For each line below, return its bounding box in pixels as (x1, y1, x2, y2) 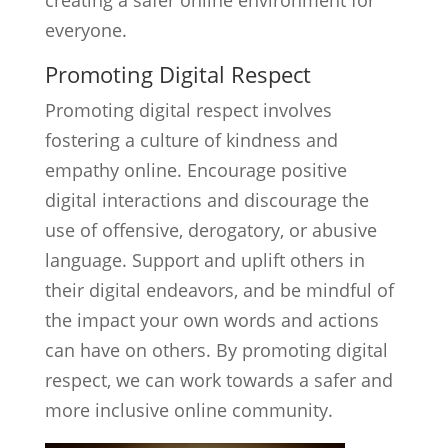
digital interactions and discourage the (44, 188, 369, 212)
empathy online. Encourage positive (44, 158, 347, 182)
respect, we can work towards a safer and (44, 368, 393, 392)
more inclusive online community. (44, 398, 333, 422)
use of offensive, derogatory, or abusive (44, 218, 377, 242)
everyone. (44, 18, 127, 42)
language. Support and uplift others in (44, 248, 365, 272)
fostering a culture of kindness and (44, 128, 338, 152)
